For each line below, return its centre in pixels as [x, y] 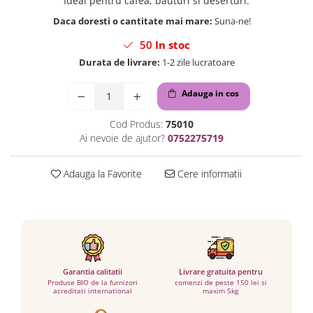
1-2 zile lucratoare [197, 62]
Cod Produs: [136, 124]
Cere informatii [208, 173]
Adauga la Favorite [101, 173]
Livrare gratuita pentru [220, 271]
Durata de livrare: [119, 62]
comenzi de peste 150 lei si [220, 282]
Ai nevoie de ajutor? [122, 138]
